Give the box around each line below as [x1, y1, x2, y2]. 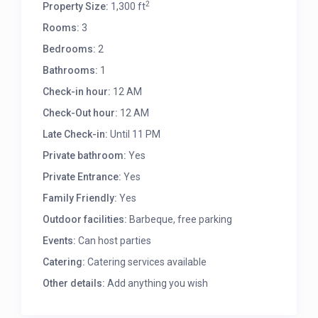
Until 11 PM [108, 128, 161, 141]
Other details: [43, 278, 106, 290]
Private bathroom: [43, 150, 127, 162]
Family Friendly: [43, 192, 118, 204]
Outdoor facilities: [43, 214, 128, 226]
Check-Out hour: [43, 107, 119, 119]
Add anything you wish [105, 278, 209, 290]
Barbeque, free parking [127, 214, 233, 226]
